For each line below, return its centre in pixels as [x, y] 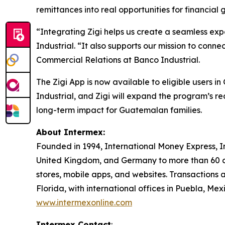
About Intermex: [71, 132]
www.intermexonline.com [84, 203]
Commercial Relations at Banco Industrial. [118, 60]
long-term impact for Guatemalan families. [119, 110]
